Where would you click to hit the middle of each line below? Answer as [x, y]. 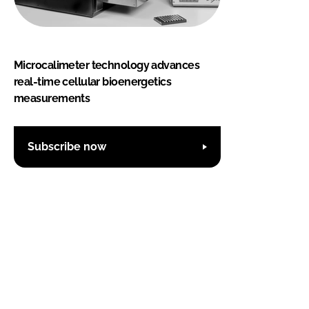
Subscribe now [67, 147]
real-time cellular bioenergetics [93, 81]
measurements [52, 98]
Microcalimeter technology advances [107, 65]
